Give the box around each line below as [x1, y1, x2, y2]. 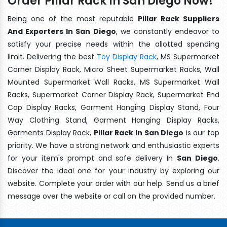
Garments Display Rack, [8, 127, 94, 138]
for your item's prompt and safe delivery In [8, 153, 177, 163]
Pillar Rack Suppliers [138, 13, 219, 24]
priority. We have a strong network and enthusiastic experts [8, 140, 219, 150]
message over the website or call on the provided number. [8, 191, 215, 201]
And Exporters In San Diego [8, 26, 116, 36]
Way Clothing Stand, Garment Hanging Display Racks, [8, 115, 219, 125]
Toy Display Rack [97, 51, 157, 62]
